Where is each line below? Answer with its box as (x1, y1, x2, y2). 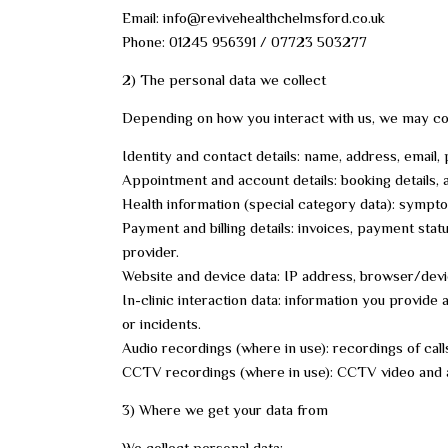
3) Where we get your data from (122, 401, 328, 418)
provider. (122, 243, 179, 260)
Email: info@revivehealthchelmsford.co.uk (122, 9, 385, 26)
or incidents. (122, 315, 201, 332)
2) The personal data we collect (122, 71, 326, 88)
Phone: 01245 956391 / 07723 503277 (122, 33, 367, 50)
